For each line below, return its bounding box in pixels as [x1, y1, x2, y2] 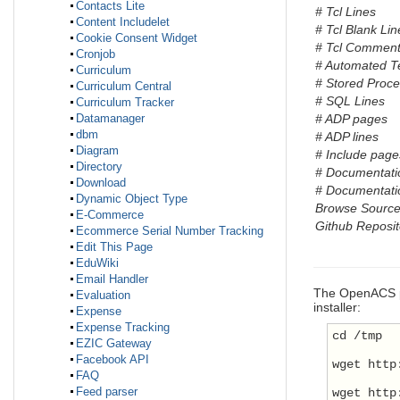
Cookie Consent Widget [76, 31, 197, 46]
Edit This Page [76, 240, 153, 254]
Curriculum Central [76, 79, 171, 94]
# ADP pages [315, 112, 387, 127]
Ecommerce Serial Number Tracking [76, 224, 263, 238]
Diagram [76, 144, 119, 158]
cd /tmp [332, 329, 382, 344]
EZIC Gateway [76, 337, 152, 351]
